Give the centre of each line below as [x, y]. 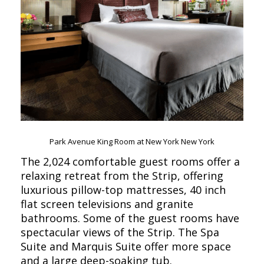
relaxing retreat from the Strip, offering [122, 175]
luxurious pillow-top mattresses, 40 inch [123, 189]
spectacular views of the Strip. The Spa [120, 232]
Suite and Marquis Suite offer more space [126, 246]
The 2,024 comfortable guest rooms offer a [130, 161]
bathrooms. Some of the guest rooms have [130, 218]
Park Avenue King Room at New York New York [132, 141]
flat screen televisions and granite [107, 204]
